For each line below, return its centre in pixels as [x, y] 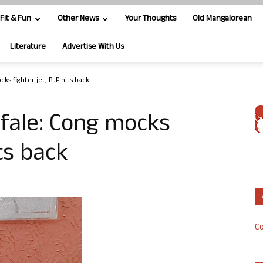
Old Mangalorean [222, 19]
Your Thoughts [151, 19]
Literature [28, 47]
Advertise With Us [93, 47]
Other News [78, 19]
